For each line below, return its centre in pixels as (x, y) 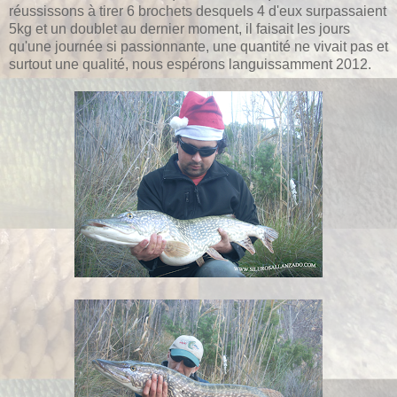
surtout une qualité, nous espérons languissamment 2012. (190, 64)
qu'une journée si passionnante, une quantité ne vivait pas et (198, 46)
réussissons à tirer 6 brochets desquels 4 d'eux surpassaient (198, 11)
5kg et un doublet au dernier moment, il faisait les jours (179, 28)
